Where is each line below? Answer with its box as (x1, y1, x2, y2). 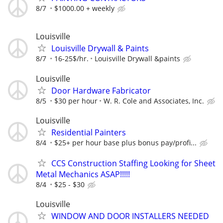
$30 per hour (54, 96, 98, 106)
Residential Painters (51, 126, 126, 138)
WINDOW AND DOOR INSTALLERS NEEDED (51, 211, 209, 222)
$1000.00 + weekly (54, 3, 114, 13)
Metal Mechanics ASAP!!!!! (36, 168, 130, 180)
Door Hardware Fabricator (51, 85, 151, 96)
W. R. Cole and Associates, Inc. (104, 96, 204, 106)
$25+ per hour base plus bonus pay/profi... (54, 137, 197, 147)
